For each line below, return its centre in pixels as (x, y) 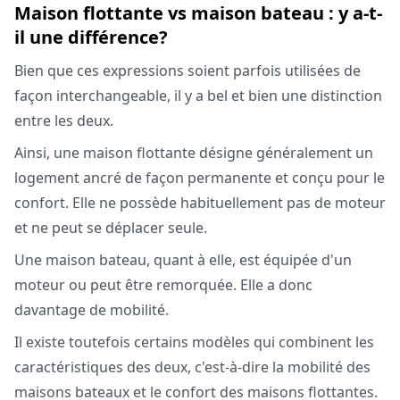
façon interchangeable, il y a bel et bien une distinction (198, 96)
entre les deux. (66, 121)
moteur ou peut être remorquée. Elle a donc (163, 285)
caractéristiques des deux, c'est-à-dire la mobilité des (192, 367)
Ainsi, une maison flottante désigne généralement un (194, 153)
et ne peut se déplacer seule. (111, 228)
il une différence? (91, 37)
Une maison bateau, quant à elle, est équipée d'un (183, 260)
